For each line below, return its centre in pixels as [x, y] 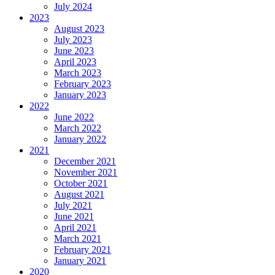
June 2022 [74, 117]
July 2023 [73, 39]
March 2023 [78, 72]
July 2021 [73, 205]
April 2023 [75, 61]
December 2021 [85, 161]
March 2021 [78, 238]
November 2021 [86, 172]
